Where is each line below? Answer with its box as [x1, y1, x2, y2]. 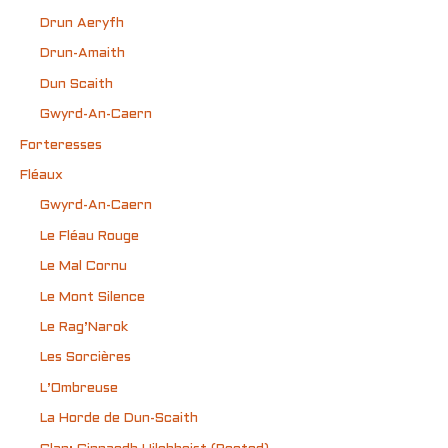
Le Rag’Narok [40, 321, 128, 335]
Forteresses [20, 138, 102, 152]
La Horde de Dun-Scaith [40, 412, 198, 426]
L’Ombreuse [40, 381, 118, 395]
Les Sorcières [40, 351, 131, 365]
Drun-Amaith [40, 47, 125, 61]
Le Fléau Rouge [40, 229, 139, 243]
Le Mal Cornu [40, 260, 127, 274]
